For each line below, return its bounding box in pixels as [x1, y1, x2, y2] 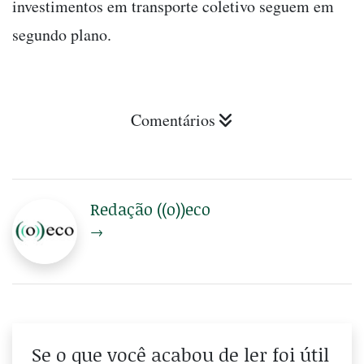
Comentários [131, 109, 215, 132]
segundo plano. [12, 24, 111, 46]
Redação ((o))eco [90, 197, 210, 221]
